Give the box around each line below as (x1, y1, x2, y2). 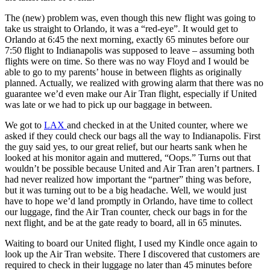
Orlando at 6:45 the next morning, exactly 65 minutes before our (5, 34, 249, 45)
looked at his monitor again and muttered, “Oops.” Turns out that (5, 152, 251, 163)
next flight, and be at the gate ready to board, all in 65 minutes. (5, 218, 242, 228)
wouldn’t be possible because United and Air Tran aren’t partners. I (5, 163, 260, 174)
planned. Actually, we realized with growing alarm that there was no (5, 78, 263, 88)
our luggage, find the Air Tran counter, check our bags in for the (5, 207, 247, 217)
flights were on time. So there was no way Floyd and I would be (5, 56, 249, 66)
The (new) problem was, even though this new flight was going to (5, 13, 256, 23)
